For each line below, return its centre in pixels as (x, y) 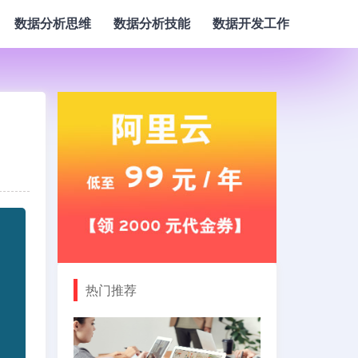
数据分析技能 (152, 24)
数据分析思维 (53, 24)
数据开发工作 (251, 24)
